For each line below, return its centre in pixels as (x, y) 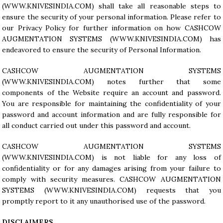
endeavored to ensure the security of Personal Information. (102, 50)
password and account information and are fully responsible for (111, 114)
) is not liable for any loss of (156, 157)
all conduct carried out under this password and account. (97, 125)
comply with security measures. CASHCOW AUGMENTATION (111, 179)
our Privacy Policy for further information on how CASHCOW (111, 28)
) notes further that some (156, 82)
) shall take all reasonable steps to (156, 6)
